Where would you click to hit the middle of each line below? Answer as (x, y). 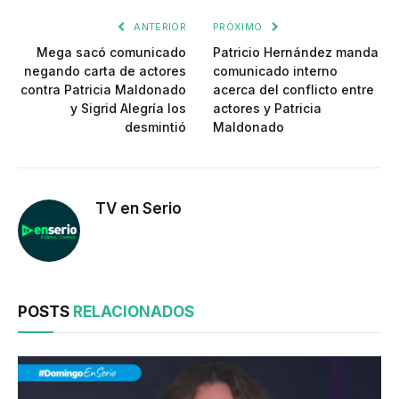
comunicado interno (275, 70)
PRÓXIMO (239, 26)
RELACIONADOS (134, 311)
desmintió (155, 126)
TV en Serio (138, 208)
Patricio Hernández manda (296, 52)
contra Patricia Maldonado (103, 89)
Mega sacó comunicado (111, 52)
